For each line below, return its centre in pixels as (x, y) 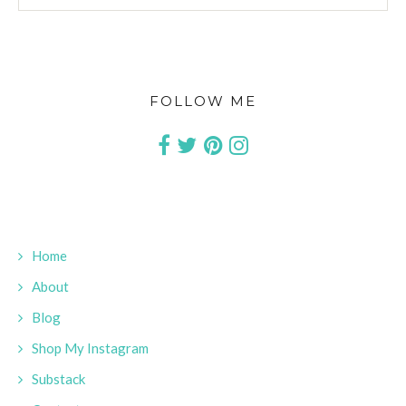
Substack (58, 379)
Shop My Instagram (90, 348)
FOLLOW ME (203, 101)
